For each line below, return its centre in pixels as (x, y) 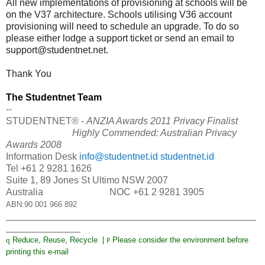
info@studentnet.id (119, 157)
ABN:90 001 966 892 (41, 205)
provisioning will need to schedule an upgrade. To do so (122, 27)
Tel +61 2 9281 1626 (49, 169)
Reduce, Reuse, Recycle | (58, 240)
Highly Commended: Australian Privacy (154, 133)
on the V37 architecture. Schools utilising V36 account (119, 15)
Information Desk (43, 157)
